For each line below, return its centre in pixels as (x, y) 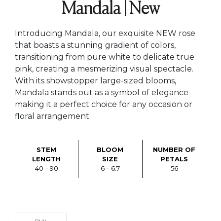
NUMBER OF (174, 149)
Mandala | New (110, 9)
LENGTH (47, 159)
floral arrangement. (53, 116)
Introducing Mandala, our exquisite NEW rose (105, 33)
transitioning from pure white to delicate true (105, 57)
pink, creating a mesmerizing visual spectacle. (104, 69)
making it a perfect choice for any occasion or (104, 104)
